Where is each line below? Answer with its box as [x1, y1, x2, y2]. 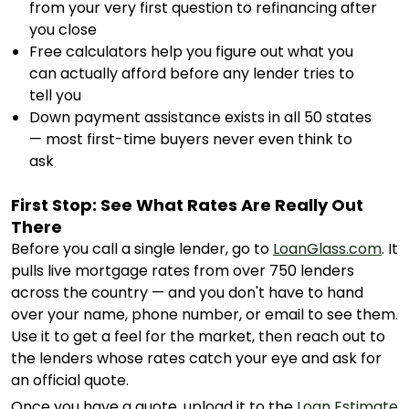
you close [29, 19, 97, 40]
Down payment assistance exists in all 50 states [29, 107, 372, 128]
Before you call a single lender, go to [11, 238, 273, 259]
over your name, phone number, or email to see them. [11, 304, 398, 325]
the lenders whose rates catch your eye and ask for [11, 348, 382, 369]
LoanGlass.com [273, 238, 382, 259]
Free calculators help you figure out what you [29, 41, 353, 62]
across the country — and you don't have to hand [11, 282, 363, 303]
